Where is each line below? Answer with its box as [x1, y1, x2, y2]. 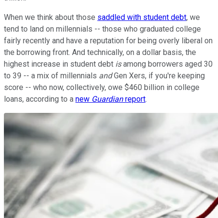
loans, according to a [4, 94, 75, 104]
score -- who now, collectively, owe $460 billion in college [4, 82, 200, 92]
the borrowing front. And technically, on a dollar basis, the [4, 47, 196, 57]
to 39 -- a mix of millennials [4, 71, 99, 80]
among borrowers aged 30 [121, 59, 213, 69]
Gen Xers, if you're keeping [112, 71, 205, 80]
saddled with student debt [97, 12, 186, 22]
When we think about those [4, 12, 97, 22]
